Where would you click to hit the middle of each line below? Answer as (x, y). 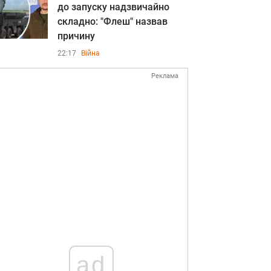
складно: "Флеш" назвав (113, 21)
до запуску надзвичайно (113, 7)
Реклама (165, 76)
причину (76, 36)
